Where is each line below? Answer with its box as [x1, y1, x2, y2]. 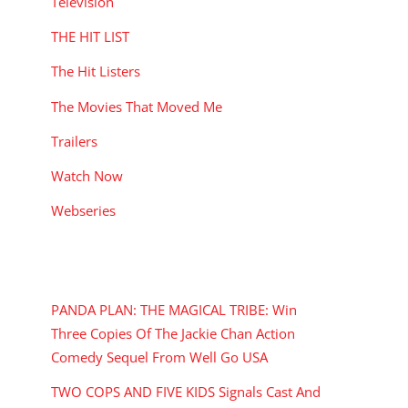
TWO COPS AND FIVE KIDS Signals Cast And [51, 382, 321, 402]
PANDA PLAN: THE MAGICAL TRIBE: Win [51, 300, 297, 319]
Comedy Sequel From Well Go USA [51, 347, 268, 366]
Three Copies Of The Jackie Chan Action [51, 323, 295, 342]
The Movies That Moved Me [51, 97, 222, 116]
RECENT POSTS [51, 260, 170, 279]
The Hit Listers [51, 62, 140, 81]
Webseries [51, 201, 116, 220]
